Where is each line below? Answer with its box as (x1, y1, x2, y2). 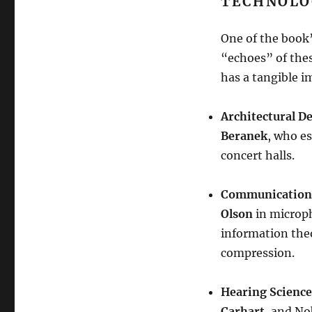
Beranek (220, 129, 267, 143)
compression (220, 246, 292, 260)
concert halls (220, 148, 292, 162)
